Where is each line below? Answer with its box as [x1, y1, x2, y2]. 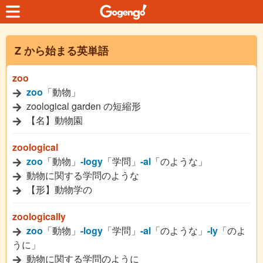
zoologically [12, 210, 66, 223]
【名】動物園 [24, 113, 83, 127]
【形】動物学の [24, 183, 92, 196]
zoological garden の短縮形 [24, 99, 141, 113]
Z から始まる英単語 [15, 43, 109, 58]
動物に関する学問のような [24, 168, 139, 182]
